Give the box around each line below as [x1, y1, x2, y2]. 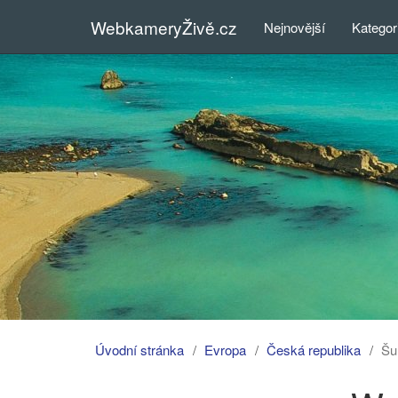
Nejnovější [264, 17, 325, 36]
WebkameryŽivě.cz [91, 14, 237, 39]
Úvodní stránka [95, 340, 184, 359]
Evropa [204, 340, 246, 359]
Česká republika [267, 340, 361, 359]
